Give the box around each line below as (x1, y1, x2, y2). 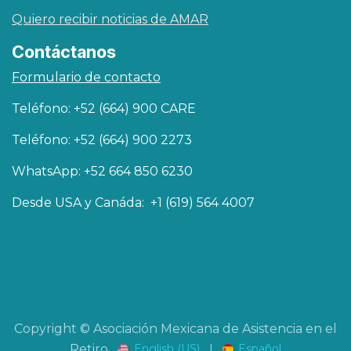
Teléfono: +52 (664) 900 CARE (12, 100, 196, 116)
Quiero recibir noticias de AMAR (12, 11, 208, 27)
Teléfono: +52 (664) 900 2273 (12, 132, 192, 147)
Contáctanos (12, 41, 116, 62)
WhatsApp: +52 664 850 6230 (12, 163, 193, 179)
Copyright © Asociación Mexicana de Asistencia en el (14, 321, 337, 337)
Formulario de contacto (12, 69, 161, 85)
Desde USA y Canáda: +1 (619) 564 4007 (12, 194, 255, 210)
